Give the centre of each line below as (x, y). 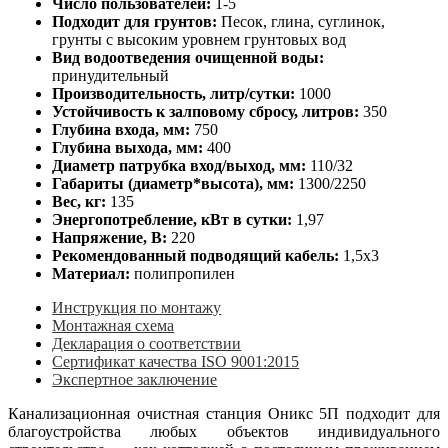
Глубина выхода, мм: (130, 148)
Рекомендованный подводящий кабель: (198, 256)
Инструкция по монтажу (137, 308)
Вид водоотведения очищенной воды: (188, 58)
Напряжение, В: (112, 238)
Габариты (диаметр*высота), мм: (175, 184)
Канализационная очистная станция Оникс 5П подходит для (224, 414)
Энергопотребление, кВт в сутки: (174, 220)
